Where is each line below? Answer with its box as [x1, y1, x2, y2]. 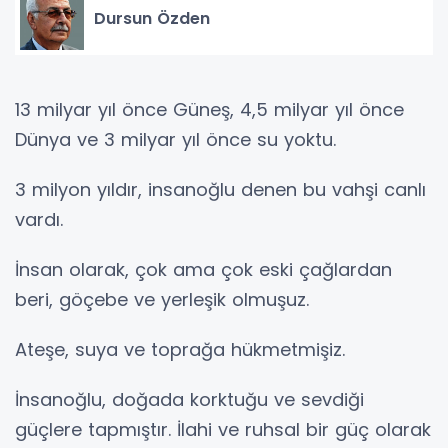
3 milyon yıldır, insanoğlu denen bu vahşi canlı [15, 177, 426, 202]
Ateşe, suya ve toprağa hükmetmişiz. [15, 337, 345, 362]
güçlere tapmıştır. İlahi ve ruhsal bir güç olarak [15, 417, 431, 442]
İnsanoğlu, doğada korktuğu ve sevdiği [15, 387, 364, 412]
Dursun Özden [94, 6, 210, 30]
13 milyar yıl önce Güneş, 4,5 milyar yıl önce [15, 97, 404, 122]
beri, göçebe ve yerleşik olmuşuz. [15, 287, 309, 312]
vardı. [15, 207, 63, 232]
